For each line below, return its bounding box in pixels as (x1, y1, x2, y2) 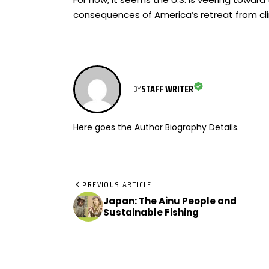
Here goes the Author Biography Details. (73, 121, 239, 133)
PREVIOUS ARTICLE (82, 177, 152, 191)
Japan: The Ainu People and (103, 194, 237, 207)
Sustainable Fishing (103, 205, 199, 219)
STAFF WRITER (141, 82, 193, 97)
